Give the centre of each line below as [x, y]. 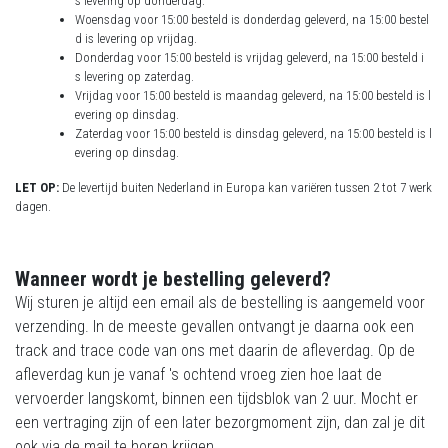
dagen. [33, 207]
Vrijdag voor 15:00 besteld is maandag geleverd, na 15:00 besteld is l [253, 96]
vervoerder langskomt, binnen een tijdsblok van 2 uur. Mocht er [216, 399]
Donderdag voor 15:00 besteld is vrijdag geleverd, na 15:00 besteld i [249, 58]
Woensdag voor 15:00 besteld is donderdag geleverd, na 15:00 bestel [252, 20]
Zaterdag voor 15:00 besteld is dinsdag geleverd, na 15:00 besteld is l [253, 134]
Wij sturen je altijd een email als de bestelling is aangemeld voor [220, 303]
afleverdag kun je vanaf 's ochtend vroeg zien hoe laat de [198, 375]
